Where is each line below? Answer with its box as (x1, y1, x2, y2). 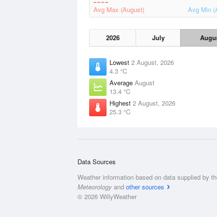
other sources (126, 182, 164, 191)
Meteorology (77, 182, 112, 191)
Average (109, 78, 135, 87)
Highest (109, 98, 133, 108)
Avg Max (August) (93, 5, 144, 14)
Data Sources (77, 157, 116, 166)
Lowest (109, 58, 131, 67)
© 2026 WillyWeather (77, 192, 137, 201)
